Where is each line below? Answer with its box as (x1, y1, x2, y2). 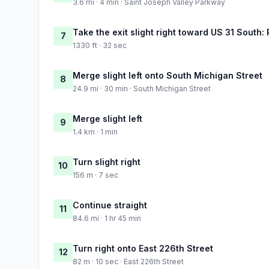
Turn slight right (73, 156, 141, 167)
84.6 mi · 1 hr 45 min (73, 213, 141, 223)
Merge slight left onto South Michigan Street (73, 70, 262, 80)
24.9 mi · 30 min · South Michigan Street (73, 83, 211, 93)
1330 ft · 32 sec (73, 40, 127, 50)
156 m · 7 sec (73, 170, 118, 180)
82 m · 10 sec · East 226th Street (73, 256, 184, 266)
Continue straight (73, 199, 147, 210)
